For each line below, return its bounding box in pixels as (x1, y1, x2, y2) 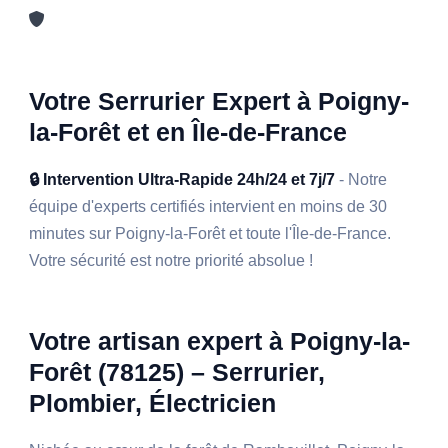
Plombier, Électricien (29, 389, 277, 418)
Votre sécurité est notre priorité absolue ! (29, 252, 314, 270)
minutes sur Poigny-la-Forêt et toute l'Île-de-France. (29, 225, 392, 243)
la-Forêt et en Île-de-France (29, 118, 348, 147)
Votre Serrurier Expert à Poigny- (29, 87, 410, 116)
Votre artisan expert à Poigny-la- (29, 327, 411, 356)
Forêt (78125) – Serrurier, (29, 358, 326, 387)
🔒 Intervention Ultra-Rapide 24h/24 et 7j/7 (29, 171, 336, 189)
